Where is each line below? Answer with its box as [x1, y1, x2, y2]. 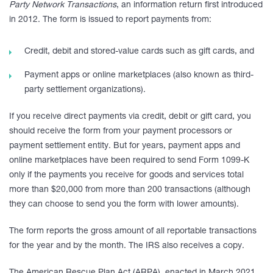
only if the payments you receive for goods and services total [9, 171, 244, 180]
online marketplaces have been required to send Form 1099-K [9, 157, 249, 165]
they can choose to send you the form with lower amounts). [9, 200, 239, 209]
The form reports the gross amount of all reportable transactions [9, 227, 257, 236]
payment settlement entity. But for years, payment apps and [9, 142, 240, 151]
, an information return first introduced [116, 1, 263, 10]
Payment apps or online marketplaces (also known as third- [24, 71, 253, 80]
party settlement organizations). [24, 86, 146, 94]
